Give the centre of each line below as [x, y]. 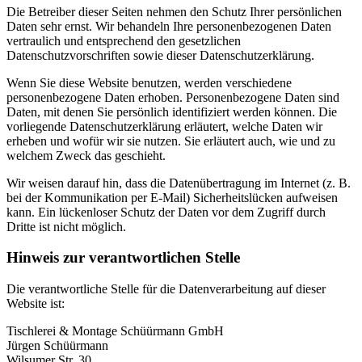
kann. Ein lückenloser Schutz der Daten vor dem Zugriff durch [166, 212]
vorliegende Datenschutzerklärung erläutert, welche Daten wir [164, 126]
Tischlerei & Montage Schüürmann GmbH [115, 331]
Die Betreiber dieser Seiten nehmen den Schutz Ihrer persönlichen [174, 11]
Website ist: [36, 304]
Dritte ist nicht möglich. [66, 226]
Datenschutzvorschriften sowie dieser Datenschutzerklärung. [160, 55]
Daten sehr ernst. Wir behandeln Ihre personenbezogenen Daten [169, 26]
